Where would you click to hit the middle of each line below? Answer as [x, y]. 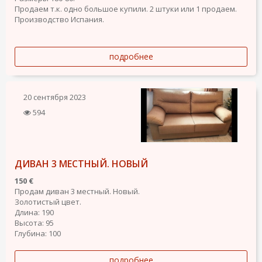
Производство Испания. [59, 20]
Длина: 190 [34, 213]
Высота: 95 [34, 223]
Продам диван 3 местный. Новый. [77, 192]
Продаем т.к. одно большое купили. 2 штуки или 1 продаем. [126, 9]
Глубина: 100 [38, 234]
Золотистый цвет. [48, 202]
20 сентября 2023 [55, 97]
